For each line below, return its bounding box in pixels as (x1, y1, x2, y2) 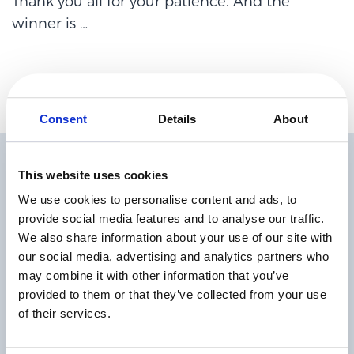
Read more (69, 323, 121, 335)
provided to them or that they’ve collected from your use (18, 288, 326, 302)
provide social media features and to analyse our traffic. (18, 212, 325, 226)
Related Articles (109, 158, 245, 180)
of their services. (18, 307, 111, 321)
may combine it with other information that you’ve (18, 269, 289, 283)
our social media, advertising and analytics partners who (18, 250, 329, 264)
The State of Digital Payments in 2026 (69, 303, 257, 317)
